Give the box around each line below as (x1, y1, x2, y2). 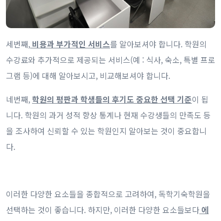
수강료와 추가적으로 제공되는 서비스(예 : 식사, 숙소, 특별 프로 (6, 53, 215, 66)
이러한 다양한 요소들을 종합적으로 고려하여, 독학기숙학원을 (6, 187, 210, 200)
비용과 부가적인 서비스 (30, 37, 110, 50)
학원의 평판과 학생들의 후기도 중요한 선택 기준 (32, 93, 192, 105)
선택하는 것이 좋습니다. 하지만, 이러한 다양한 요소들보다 (6, 203, 199, 216)
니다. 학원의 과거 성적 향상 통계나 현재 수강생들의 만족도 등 (6, 109, 211, 121)
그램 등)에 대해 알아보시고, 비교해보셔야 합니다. (6, 69, 170, 81)
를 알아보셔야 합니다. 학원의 (110, 37, 207, 50)
